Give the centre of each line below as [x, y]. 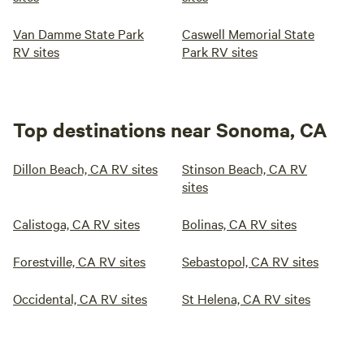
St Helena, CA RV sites [246, 298]
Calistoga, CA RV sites [76, 223]
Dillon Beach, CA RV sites [85, 168]
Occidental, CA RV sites [80, 298]
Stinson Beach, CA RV [245, 168]
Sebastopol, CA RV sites [250, 261]
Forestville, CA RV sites [79, 261]
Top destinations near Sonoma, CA [170, 129]
